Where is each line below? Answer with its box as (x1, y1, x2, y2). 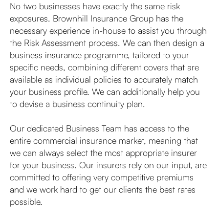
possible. (10, 196, 43, 207)
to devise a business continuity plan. (10, 98, 145, 109)
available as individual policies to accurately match (10, 74, 198, 85)
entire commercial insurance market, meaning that (10, 135, 198, 146)
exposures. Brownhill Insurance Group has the (10, 13, 183, 23)
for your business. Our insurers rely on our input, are (10, 159, 207, 170)
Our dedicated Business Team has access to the (10, 123, 189, 133)
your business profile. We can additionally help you (10, 86, 200, 97)
